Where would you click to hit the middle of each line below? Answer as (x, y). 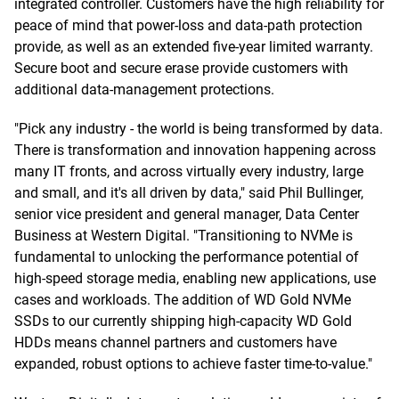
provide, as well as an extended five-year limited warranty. (194, 47)
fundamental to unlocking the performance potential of (187, 257)
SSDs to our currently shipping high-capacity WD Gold (183, 321)
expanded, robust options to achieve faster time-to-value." (193, 364)
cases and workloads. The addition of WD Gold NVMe (183, 300)
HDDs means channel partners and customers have (175, 342)
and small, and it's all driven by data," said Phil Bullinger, (189, 193)
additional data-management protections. (144, 90)
